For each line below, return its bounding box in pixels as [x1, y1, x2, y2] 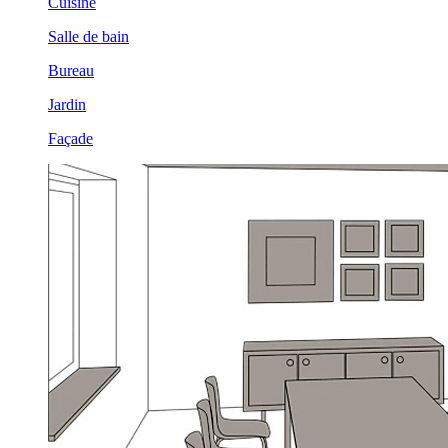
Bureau [48, 62, 94, 80]
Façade [48, 130, 93, 148]
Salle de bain [48, 28, 129, 46]
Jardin [48, 96, 86, 114]
